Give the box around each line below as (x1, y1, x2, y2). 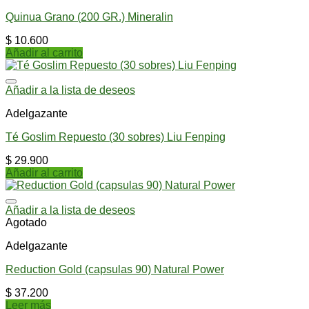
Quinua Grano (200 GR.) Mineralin (6, 10, 173, 23)
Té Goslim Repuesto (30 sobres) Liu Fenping (6, 130, 226, 143)
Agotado (6, 216, 47, 228)
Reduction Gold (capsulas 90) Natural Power (6, 263, 224, 275)
